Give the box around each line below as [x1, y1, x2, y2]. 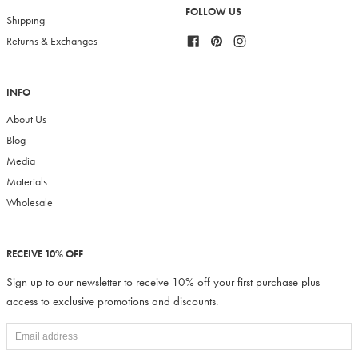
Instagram [247, 32, 289, 46]
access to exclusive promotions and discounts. [6, 293, 218, 310]
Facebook [201, 32, 242, 46]
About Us [6, 113, 46, 127]
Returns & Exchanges [6, 34, 97, 49]
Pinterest [224, 32, 260, 46]
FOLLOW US [185, 5, 241, 19]
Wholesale [6, 196, 53, 210]
